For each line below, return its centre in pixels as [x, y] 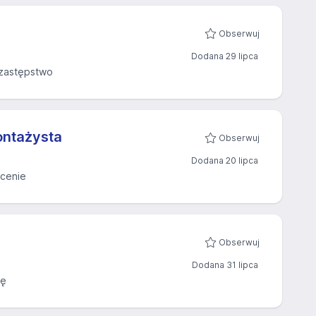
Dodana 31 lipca [225, 265]
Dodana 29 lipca [225, 56]
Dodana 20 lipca [225, 160]
